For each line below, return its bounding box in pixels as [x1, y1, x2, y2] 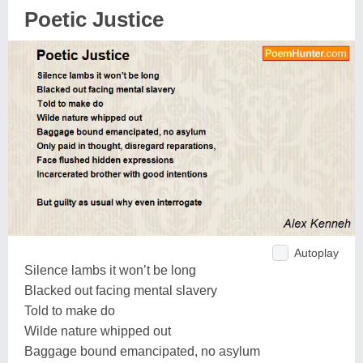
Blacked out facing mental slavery [24, 283, 217, 297]
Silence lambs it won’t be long [24, 263, 196, 277]
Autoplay [294, 246, 339, 259]
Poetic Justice [24, 7, 164, 32]
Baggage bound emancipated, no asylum [24, 344, 260, 358]
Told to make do [24, 303, 115, 318]
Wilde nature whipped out [24, 323, 171, 338]
